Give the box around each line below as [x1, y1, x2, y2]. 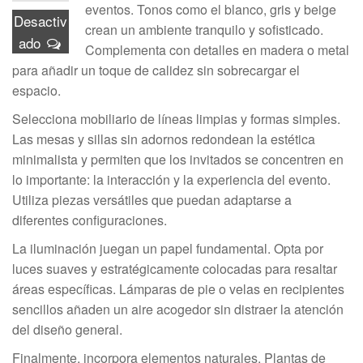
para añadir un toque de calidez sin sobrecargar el [12, 61, 300, 79]
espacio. [12, 81, 61, 100]
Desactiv [14, 11, 67, 31]
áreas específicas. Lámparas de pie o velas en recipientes [12, 280, 344, 298]
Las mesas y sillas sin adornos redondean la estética [12, 130, 315, 148]
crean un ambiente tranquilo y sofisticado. [85, 20, 323, 39]
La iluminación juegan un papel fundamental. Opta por [12, 239, 323, 258]
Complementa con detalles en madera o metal [85, 41, 349, 59]
